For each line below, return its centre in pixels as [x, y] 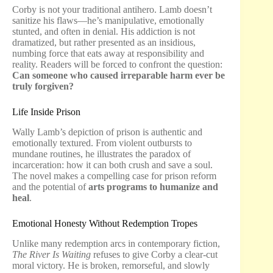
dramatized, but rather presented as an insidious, [104, 43]
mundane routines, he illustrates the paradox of [101, 154]
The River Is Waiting [51, 254]
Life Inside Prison [46, 112]
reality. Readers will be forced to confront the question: [117, 65]
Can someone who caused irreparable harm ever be [119, 76]
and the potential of [50, 186]
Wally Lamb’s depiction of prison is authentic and [107, 132]
